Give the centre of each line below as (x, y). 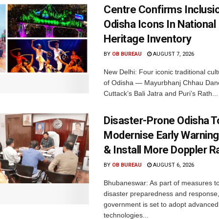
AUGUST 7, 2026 (173, 54)
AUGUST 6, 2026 (173, 165)
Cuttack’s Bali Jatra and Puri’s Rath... (161, 93)
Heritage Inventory (148, 39)
